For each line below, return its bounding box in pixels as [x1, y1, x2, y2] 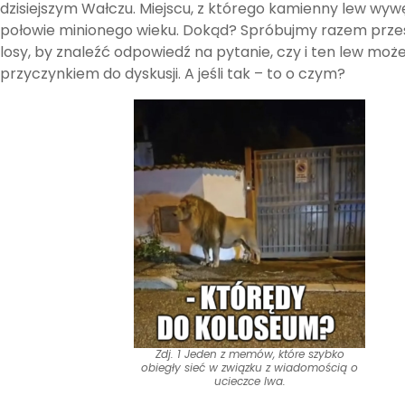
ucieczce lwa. [213, 373, 286, 390]
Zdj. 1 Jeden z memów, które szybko [155, 346, 344, 363]
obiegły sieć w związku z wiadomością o [141, 360, 358, 376]
